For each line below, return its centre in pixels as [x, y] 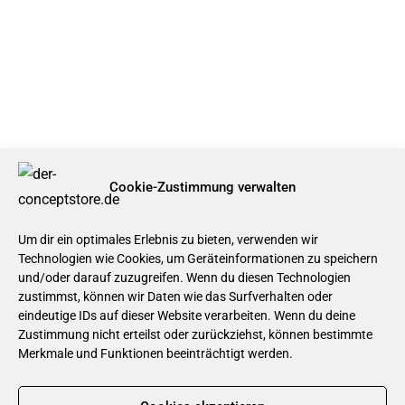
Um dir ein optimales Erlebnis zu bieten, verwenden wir [168, 240]
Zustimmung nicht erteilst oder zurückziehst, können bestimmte [195, 334]
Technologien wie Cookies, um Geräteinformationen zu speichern [198, 259]
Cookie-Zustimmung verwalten [202, 187]
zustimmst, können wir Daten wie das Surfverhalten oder [175, 297]
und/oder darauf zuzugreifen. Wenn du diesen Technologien [184, 278]
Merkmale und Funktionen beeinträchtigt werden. [155, 353]
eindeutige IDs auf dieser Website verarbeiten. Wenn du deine [187, 316]
